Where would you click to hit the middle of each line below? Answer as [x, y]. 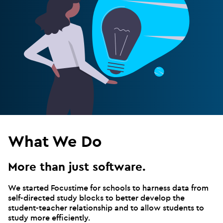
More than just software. [77, 166]
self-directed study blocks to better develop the [96, 197]
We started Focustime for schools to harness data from [108, 187]
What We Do [55, 141]
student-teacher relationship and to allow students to [106, 207]
